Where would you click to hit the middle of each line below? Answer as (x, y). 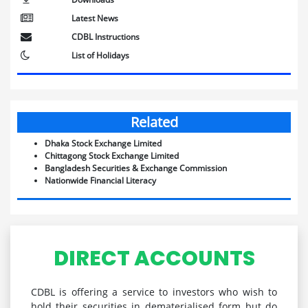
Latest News (95, 18)
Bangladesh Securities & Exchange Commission (136, 168)
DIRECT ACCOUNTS (154, 258)
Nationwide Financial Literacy (100, 180)
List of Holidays (100, 55)
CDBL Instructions (105, 37)
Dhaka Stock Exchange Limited (103, 143)
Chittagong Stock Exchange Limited (112, 156)
